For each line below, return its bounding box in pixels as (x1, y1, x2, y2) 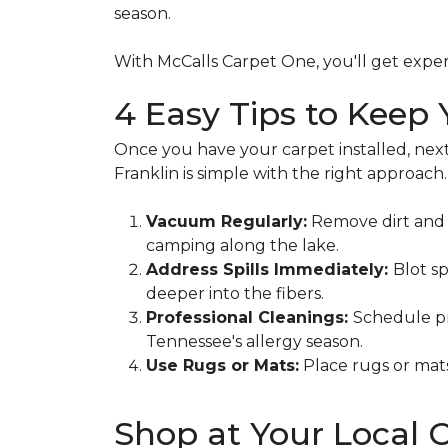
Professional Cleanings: (146, 308, 353, 327)
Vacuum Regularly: (146, 212, 307, 231)
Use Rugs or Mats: (146, 356, 299, 375)
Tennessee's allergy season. (146, 332, 363, 351)
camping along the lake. (146, 236, 339, 255)
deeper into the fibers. (146, 284, 324, 303)
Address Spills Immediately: (146, 260, 393, 279)
